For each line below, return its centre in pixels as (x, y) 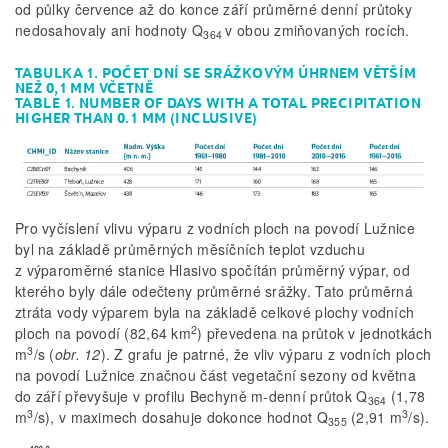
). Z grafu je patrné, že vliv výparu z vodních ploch (266, 354)
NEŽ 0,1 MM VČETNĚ (84, 88)
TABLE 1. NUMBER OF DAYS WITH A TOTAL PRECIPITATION (218, 103)
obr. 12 (77, 354)
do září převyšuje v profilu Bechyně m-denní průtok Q (191, 396)
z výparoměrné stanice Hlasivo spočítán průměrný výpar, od (212, 270)
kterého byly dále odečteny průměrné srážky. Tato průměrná (214, 291)
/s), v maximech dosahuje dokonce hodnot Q (181, 417)
